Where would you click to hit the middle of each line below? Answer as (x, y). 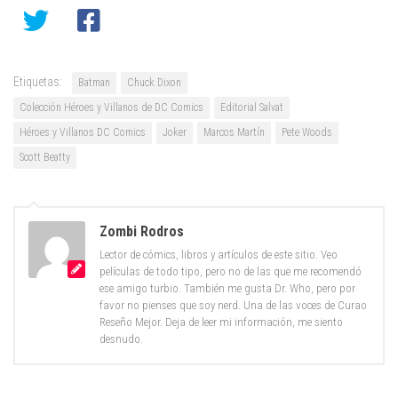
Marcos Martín (234, 132)
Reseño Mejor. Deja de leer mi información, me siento (221, 322)
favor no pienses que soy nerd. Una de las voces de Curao (233, 305)
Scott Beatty (45, 157)
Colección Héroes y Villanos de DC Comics (111, 107)
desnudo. (121, 338)
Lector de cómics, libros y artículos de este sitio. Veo (219, 254)
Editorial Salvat (252, 107)
